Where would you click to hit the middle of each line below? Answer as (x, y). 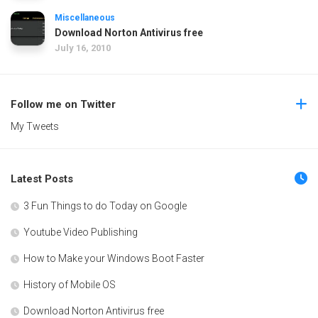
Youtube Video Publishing (81, 232)
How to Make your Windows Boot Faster (114, 258)
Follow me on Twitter (63, 104)
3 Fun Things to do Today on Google (105, 205)
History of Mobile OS (70, 284)
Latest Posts (42, 179)
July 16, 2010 (83, 48)
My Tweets (35, 126)
